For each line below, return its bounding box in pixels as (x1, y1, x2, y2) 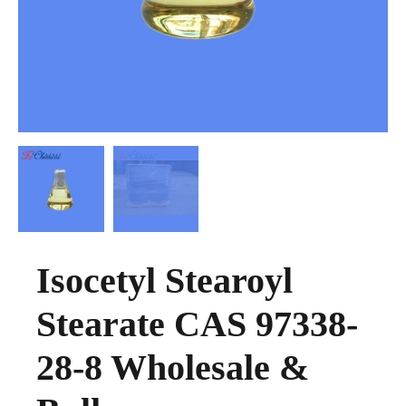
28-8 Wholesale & (36, 346, 309, 388)
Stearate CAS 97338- (36, 303, 358, 344)
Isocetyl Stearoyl (36, 259, 293, 301)
